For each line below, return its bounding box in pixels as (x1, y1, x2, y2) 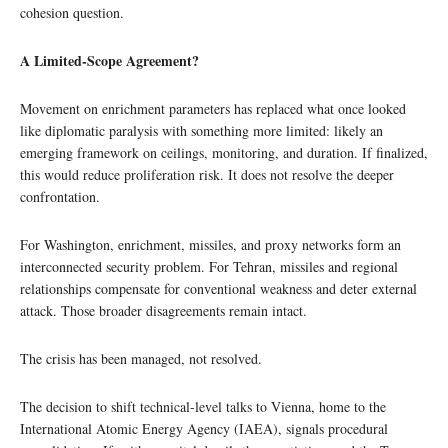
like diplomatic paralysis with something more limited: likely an (20, 120, 383, 140)
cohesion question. (20, 2, 124, 22)
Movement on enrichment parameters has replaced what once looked (20, 98, 406, 118)
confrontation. (20, 186, 100, 206)
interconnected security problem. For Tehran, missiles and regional (20, 256, 398, 276)
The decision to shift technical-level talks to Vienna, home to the (20, 396, 386, 416)
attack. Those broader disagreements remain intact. (20, 300, 307, 320)
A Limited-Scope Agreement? (20, 49, 199, 71)
